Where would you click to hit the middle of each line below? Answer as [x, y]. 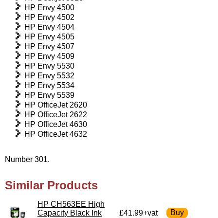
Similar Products [51, 185]
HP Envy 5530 [49, 66]
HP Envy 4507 [49, 46]
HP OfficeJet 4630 [56, 124]
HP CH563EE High [71, 204]
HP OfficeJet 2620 [56, 105]
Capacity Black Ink [70, 213]
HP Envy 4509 [49, 56]
